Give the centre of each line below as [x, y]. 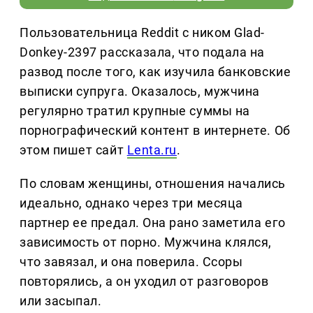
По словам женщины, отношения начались [153, 183]
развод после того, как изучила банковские [155, 71]
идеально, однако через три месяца [131, 203]
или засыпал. [61, 300]
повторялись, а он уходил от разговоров [144, 281]
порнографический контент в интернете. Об [155, 130]
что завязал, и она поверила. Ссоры [131, 261]
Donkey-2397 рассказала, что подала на [142, 52]
